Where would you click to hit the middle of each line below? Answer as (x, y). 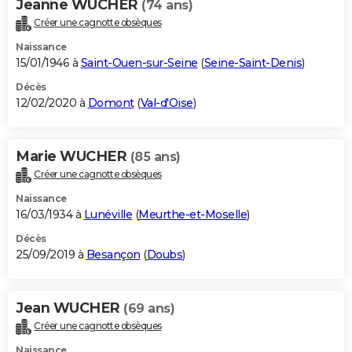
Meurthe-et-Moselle (192, 214)
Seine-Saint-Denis (253, 62)
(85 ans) (155, 156)
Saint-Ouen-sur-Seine (139, 62)
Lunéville (108, 214)
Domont (111, 103)
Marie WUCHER (73, 156)
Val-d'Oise (167, 103)
